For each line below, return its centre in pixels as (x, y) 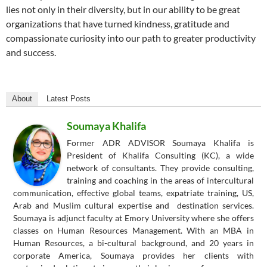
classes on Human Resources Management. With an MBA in (133, 231)
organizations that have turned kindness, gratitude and (118, 24)
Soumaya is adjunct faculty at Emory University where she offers (133, 218)
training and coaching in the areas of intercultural (160, 181)
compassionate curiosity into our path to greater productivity (131, 38)
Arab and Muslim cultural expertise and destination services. (133, 206)
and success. (31, 52)
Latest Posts (69, 99)
